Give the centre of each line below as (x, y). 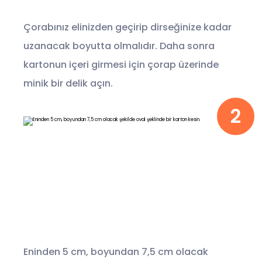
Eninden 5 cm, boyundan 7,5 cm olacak (116, 252)
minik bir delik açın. (68, 83)
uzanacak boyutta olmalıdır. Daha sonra (119, 46)
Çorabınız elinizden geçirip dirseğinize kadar (127, 27)
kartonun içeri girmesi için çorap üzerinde (121, 65)
